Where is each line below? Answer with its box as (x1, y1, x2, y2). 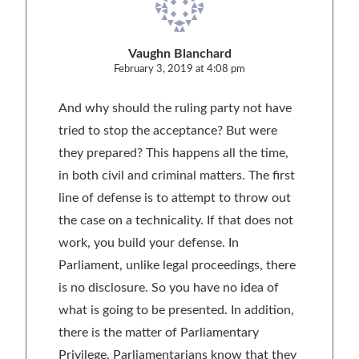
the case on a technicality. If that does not (58, 214, 293, 227)
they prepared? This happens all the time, (58, 147, 288, 159)
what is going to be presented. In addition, (58, 304, 294, 317)
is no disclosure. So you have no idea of (58, 281, 279, 294)
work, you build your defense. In (58, 236, 239, 249)
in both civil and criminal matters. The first (58, 169, 295, 182)
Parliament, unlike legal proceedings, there (58, 259, 296, 272)
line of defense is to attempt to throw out (58, 192, 291, 204)
